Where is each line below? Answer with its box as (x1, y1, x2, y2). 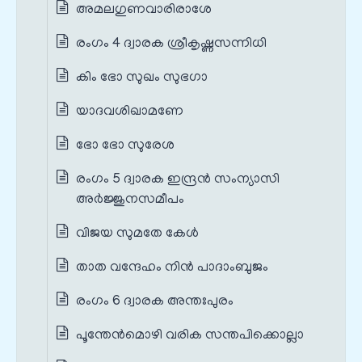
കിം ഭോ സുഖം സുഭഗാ (76, 70, 208, 86)
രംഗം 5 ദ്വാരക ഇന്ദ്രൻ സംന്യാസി (76, 172, 280, 187)
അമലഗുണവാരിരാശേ (76, 2, 212, 18)
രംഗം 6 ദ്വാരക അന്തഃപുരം (76, 294, 234, 309)
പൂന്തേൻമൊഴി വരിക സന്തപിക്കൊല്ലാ (76, 328, 304, 343)
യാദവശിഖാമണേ (76, 104, 183, 120)
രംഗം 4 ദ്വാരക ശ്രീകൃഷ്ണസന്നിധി (76, 36, 267, 52)
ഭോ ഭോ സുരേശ (76, 138, 175, 154)
